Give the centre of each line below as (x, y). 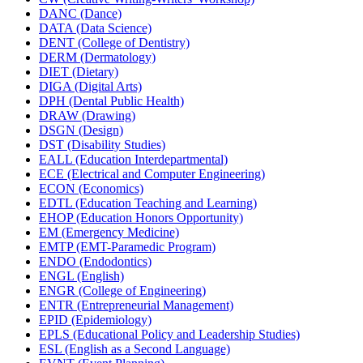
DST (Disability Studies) (102, 144)
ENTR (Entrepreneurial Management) (136, 305)
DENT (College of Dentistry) (114, 42)
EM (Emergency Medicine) (109, 232)
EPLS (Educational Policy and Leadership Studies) (169, 334)
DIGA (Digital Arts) (90, 86)
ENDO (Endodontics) (95, 261)
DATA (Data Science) (95, 28)
